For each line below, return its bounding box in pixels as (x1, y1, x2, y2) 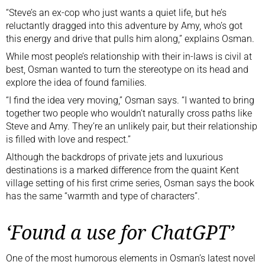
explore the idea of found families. (6, 76, 147, 88)
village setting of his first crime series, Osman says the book (6, 177, 254, 189)
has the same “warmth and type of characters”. (6, 190, 200, 202)
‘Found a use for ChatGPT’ (6, 219, 234, 245)
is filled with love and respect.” (6, 133, 131, 145)
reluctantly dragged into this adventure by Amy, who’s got (6, 20, 243, 31)
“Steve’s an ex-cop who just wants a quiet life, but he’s (6, 7, 227, 18)
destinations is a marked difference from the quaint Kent (6, 164, 239, 176)
